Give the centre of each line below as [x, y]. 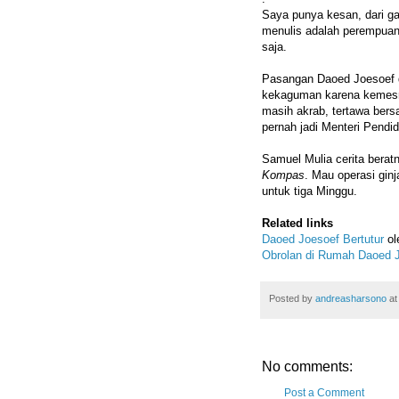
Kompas [283, 175]
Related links [297, 224]
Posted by [292, 299]
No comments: [307, 366]
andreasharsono [351, 299]
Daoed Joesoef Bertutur [323, 240]
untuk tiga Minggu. [309, 191]
